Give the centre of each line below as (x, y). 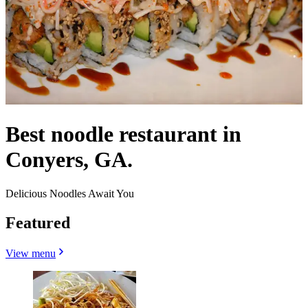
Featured (38, 222)
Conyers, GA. (69, 160)
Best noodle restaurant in (123, 134)
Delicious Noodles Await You (70, 193)
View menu (31, 253)
